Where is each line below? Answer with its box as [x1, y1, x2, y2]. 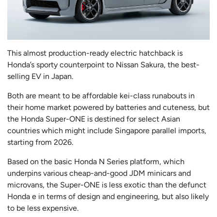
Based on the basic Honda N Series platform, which [7, 156, 185, 166]
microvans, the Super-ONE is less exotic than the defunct [7, 180, 206, 189]
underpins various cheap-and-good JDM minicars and [7, 168, 191, 178]
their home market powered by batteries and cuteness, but [7, 102, 210, 112]
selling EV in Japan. [7, 71, 73, 81]
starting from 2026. [7, 137, 75, 147]
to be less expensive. [7, 203, 80, 213]
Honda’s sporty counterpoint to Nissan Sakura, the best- [7, 60, 200, 69]
